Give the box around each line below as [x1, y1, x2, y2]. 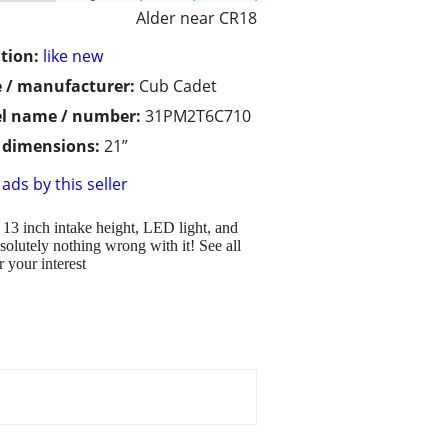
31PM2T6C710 [145, 105, 251, 128]
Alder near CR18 [136, 7, 257, 30]
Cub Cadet [139, 75, 217, 98]
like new [43, 45, 103, 68]
